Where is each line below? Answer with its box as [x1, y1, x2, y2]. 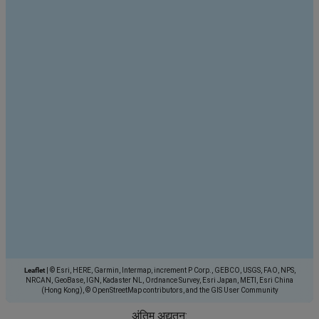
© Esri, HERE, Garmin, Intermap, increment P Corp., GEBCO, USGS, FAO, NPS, [48, 266, 296, 274]
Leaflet [23, 266, 45, 274]
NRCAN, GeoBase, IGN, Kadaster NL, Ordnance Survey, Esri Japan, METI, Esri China [26, 276, 293, 284]
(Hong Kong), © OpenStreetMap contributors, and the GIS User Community [41, 286, 278, 294]
